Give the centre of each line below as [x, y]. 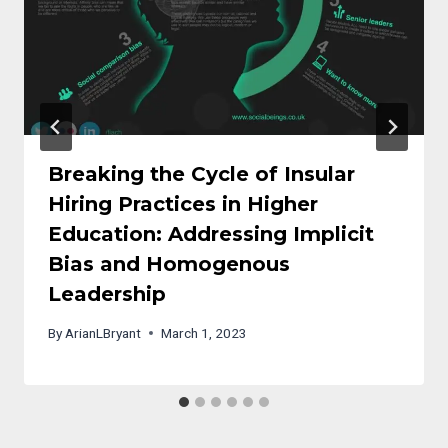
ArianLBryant [103, 332]
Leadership [107, 294]
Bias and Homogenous [169, 264]
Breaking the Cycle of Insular [201, 174]
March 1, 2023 [204, 332]
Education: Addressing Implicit [211, 234]
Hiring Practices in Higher [183, 204]
